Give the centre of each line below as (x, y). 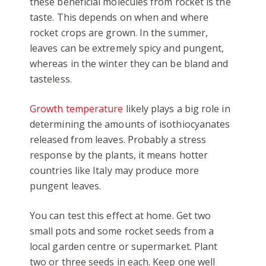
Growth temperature (77, 108)
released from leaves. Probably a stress (118, 139)
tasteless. (51, 79)
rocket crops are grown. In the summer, (119, 32)
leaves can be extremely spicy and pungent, (127, 48)
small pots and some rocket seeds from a (122, 231)
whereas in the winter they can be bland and (129, 63)
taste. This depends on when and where (119, 17)
